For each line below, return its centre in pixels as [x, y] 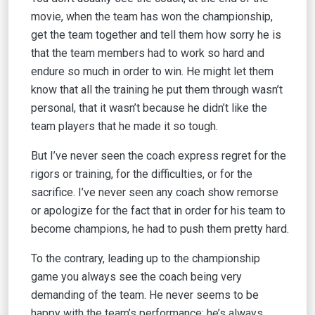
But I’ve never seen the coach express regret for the [159, 156]
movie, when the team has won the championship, [152, 17]
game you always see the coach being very [136, 277]
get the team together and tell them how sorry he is [156, 35]
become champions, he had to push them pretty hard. [160, 229]
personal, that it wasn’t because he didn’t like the [149, 108]
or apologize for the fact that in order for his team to [158, 211]
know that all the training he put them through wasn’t [157, 90]
